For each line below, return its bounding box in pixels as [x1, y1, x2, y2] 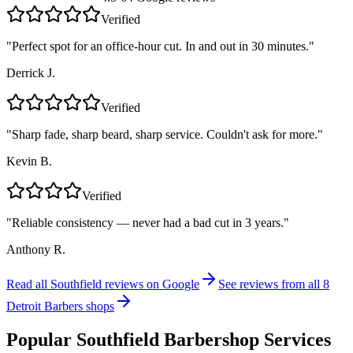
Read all [6, 277, 50, 292]
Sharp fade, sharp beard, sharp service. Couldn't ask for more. [12, 128, 318, 142]
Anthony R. [6, 243, 65, 257]
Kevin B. [6, 154, 52, 169]
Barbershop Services [159, 329, 331, 350]
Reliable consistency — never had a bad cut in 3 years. [12, 216, 284, 230]
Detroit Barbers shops [6, 299, 114, 314]
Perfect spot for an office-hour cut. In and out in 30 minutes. [12, 39, 309, 54]
